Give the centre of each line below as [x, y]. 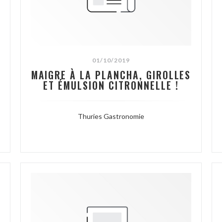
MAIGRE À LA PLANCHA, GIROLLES [111, 75]
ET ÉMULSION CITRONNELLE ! [111, 86]
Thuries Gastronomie [111, 116]
